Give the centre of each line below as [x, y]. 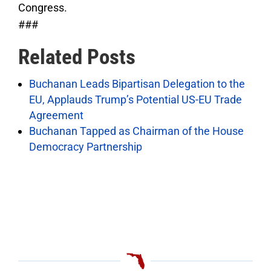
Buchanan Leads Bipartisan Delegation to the [137, 83]
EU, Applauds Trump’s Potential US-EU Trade [135, 99]
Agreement [56, 115]
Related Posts [77, 57]
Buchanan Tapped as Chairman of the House [136, 131]
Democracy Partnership [86, 146]
